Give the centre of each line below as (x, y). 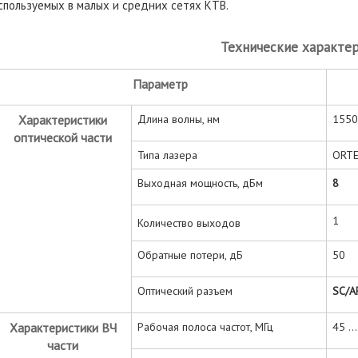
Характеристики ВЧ (63, 327)
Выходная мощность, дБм (200, 183)
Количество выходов (189, 223)
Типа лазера (167, 155)
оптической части (63, 137)
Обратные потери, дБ (190, 255)
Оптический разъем (185, 290)
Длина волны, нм (179, 119)
